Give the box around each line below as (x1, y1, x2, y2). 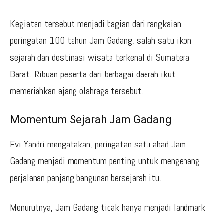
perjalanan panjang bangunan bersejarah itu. (10, 171, 161, 184)
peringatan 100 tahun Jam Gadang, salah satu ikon (10, 34, 191, 47)
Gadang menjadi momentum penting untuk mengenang (10, 154, 200, 167)
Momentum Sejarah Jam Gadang (10, 113, 172, 126)
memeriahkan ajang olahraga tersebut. (10, 84, 144, 97)
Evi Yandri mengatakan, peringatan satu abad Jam (10, 137, 186, 150)
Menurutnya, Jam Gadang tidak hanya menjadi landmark (10, 200, 205, 214)
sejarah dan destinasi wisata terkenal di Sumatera (10, 50, 189, 64)
